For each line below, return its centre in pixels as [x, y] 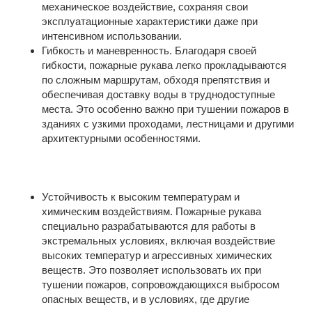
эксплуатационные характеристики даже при [150, 21]
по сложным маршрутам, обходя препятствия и [156, 80]
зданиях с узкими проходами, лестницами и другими [168, 124]
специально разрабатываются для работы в [149, 226]
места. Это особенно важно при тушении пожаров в [165, 109]
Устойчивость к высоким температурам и [141, 197]
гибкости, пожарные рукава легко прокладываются [164, 65]
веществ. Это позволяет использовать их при [151, 270]
